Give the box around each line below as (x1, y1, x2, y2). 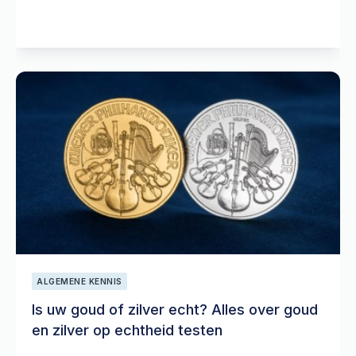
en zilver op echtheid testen (32, 322, 222, 339)
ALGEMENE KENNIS (37, 277, 122, 286)
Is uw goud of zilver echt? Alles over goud (32, 301, 318, 318)
